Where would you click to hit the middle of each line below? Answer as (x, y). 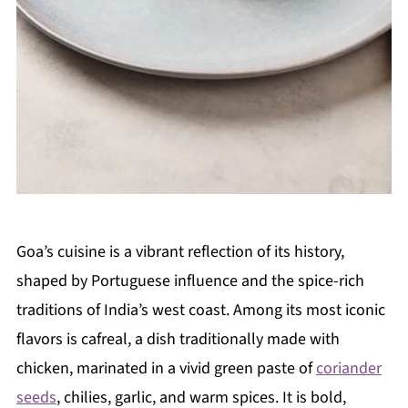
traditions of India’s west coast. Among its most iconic (200, 310)
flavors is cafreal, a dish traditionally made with (178, 339)
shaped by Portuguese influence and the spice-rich (190, 280)
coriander (348, 368)
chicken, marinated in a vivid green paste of (166, 368)
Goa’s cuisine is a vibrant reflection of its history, (180, 251)
